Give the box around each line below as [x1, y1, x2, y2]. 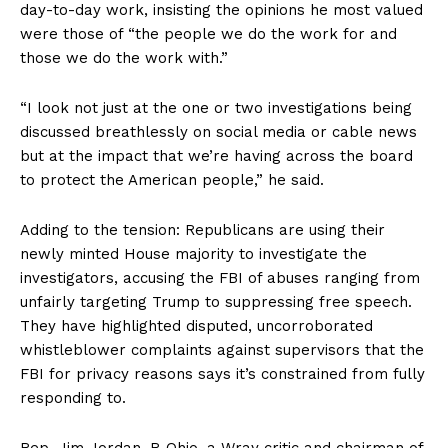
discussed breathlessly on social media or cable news [20, 123, 417, 142]
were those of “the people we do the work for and [20, 25, 397, 44]
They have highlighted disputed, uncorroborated [20, 317, 373, 336]
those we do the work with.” [20, 49, 228, 68]
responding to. [20, 389, 126, 408]
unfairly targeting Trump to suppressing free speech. [20, 293, 412, 312]
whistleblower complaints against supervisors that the [20, 341, 424, 360]
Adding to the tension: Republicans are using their [20, 221, 385, 240]
